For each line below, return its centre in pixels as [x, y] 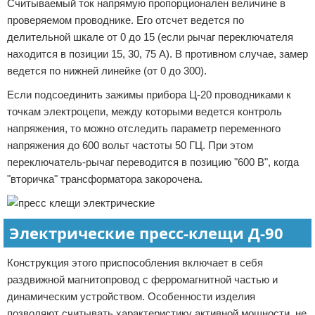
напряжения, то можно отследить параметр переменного [144, 128]
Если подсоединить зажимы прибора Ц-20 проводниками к [149, 95]
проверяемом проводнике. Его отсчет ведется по [126, 20]
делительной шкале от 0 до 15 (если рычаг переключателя [150, 37]
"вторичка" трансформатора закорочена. [105, 179]
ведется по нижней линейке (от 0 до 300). [107, 71]
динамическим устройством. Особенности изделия [131, 296]
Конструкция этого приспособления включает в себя [135, 263]
